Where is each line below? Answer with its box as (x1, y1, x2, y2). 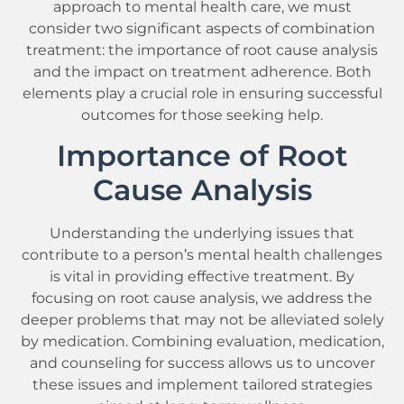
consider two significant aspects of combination (29, 19, 375, 38)
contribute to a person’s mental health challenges (22, 244, 382, 263)
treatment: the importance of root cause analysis (26, 41, 378, 60)
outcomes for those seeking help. (81, 106, 323, 124)
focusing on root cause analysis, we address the (32, 288, 372, 307)
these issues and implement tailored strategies (32, 374, 372, 393)
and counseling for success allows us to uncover (29, 353, 375, 372)
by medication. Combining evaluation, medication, (20, 331, 384, 350)
